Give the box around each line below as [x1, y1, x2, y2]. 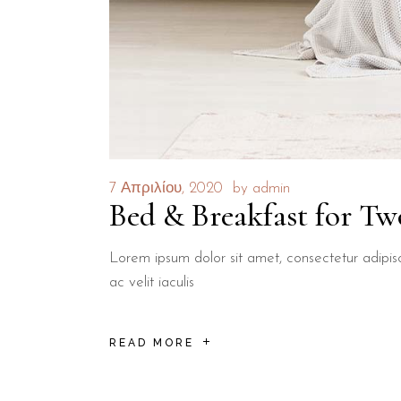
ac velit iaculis [109, 275, 194, 291]
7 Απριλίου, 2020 [109, 181, 223, 197]
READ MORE [109, 336, 194, 349]
